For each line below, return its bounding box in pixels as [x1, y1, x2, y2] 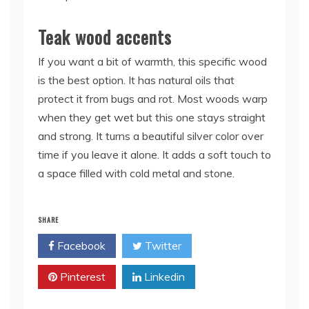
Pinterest [57, 269, 106, 283]
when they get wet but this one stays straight [38, 110, 266, 124]
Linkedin [141, 269, 185, 283]
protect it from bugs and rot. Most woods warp [38, 91, 268, 106]
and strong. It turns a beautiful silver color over [38, 128, 263, 143]
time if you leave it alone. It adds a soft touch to [38, 147, 271, 161]
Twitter [142, 238, 181, 252]
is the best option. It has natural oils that [38, 72, 235, 87]
